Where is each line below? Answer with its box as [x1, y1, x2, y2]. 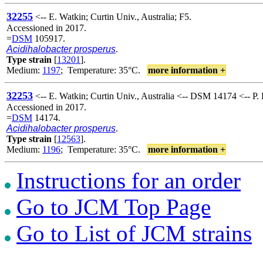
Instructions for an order [16, 167, 241, 193]
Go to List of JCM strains [16, 220, 252, 246]
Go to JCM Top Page [16, 194, 211, 220]
